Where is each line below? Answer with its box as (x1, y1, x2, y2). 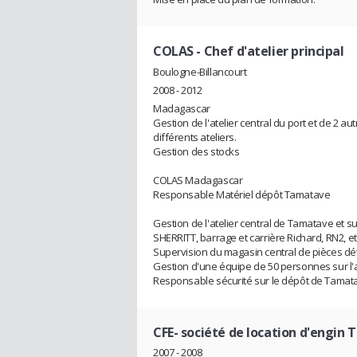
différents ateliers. (153, 129, 237, 144)
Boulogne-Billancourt (153, 64, 247, 79)
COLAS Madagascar (153, 172, 243, 187)
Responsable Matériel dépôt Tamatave (153, 186, 331, 202)
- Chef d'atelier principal (193, 41, 344, 60)
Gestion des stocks (153, 143, 240, 159)
